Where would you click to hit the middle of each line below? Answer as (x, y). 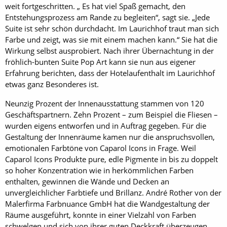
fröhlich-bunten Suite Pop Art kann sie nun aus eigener (100, 62)
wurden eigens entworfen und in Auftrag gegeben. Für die (106, 125)
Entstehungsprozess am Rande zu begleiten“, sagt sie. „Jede (107, 17)
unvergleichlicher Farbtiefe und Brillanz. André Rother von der (113, 192)
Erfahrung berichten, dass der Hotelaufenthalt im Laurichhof (110, 73)
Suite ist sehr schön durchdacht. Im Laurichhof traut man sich (112, 28)
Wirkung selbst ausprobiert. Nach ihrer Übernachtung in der (109, 50)
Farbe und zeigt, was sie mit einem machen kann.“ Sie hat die (111, 39)
